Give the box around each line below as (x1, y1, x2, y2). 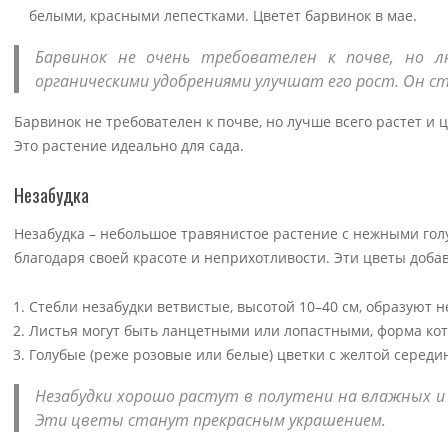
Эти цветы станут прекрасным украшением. (35, 409, 386, 432)
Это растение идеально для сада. (14, 135, 244, 155)
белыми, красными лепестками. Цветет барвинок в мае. (29, 5, 417, 25)
